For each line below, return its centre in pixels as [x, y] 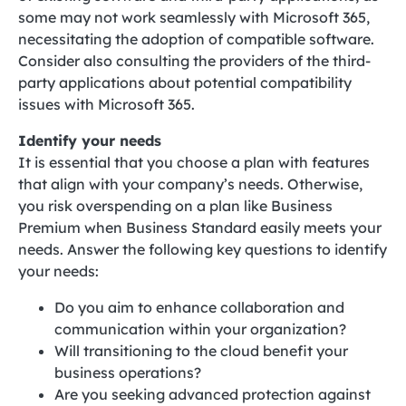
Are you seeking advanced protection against [213, 394]
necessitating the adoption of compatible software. [196, 39]
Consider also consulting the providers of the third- [194, 61]
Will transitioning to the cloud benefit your [201, 351]
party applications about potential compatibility [185, 82]
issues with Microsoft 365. [106, 104]
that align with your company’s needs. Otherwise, [190, 184]
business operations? [128, 372]
